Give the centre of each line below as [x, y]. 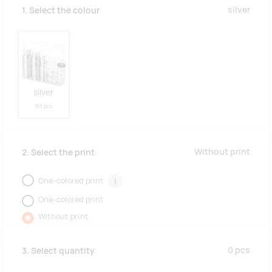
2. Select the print [58, 152]
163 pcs [44, 107]
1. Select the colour [61, 10]
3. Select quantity [58, 250]
